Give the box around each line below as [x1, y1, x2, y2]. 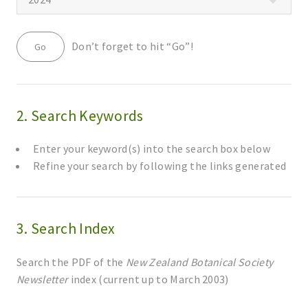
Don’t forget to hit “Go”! [64, 38, 193, 53]
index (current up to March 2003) [68, 272, 229, 286]
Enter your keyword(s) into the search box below [33, 142, 271, 156]
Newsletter [16, 272, 69, 286]
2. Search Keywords [16, 106, 144, 125]
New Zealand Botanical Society [126, 254, 274, 269]
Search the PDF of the [16, 254, 126, 269]
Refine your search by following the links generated [33, 159, 287, 173]
